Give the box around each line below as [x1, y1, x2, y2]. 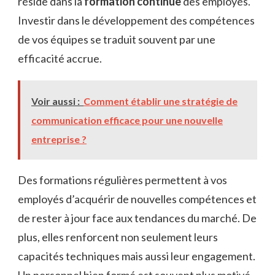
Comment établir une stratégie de [83, 95, 238, 107]
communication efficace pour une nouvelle [31, 114, 223, 126]
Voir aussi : [31, 95, 80, 107]
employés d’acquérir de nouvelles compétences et [18, 192, 257, 206]
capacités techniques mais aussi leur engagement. [18, 249, 255, 263]
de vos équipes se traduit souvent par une [18, 32, 215, 46]
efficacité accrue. [18, 51, 102, 65]
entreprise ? [31, 133, 87, 145]
